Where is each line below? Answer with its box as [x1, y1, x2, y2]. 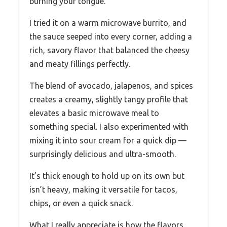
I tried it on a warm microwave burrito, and [29, 18, 186, 27]
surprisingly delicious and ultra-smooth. [29, 149, 176, 159]
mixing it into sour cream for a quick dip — [29, 135, 186, 145]
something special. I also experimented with [29, 122, 188, 131]
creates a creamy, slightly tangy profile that [29, 94, 188, 104]
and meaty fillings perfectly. [29, 59, 130, 68]
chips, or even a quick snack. [29, 198, 133, 208]
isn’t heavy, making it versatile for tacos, [29, 184, 177, 194]
